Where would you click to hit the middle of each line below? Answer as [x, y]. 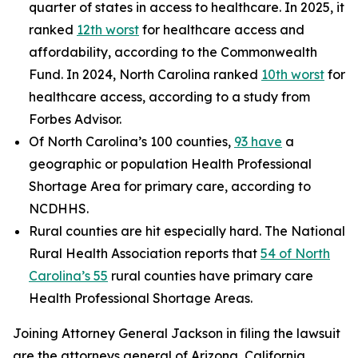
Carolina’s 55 [68, 276]
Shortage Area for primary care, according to [170, 186]
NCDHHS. [59, 209]
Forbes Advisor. [75, 119]
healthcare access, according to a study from [169, 97]
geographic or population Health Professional [170, 164]
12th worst [108, 30]
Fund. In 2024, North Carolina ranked [145, 74]
